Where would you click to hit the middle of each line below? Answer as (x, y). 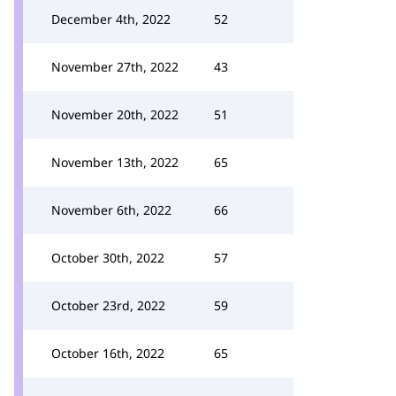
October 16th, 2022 (108, 353)
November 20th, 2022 (115, 114)
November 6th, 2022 (111, 210)
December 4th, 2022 (111, 19)
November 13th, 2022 (115, 162)
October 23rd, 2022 (108, 305)
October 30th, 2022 (108, 258)
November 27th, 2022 (115, 67)
